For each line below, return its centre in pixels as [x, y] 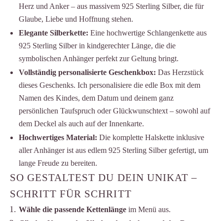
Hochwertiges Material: [58, 137]
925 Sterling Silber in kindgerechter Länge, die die [97, 45]
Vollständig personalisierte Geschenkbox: [87, 72]
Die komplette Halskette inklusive [150, 137]
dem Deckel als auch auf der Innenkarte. [81, 123]
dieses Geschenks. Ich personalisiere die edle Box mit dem [109, 85]
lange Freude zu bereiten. [58, 163]
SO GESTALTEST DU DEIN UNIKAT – [104, 177]
